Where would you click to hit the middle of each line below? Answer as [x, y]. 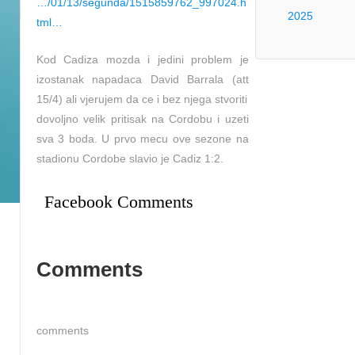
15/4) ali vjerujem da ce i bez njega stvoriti [142, 99]
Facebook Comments [119, 202]
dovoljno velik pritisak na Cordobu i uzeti [143, 119]
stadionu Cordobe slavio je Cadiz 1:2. [130, 159]
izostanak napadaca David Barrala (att [143, 80]
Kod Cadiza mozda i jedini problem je [143, 60]
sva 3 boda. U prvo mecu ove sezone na [143, 139]
